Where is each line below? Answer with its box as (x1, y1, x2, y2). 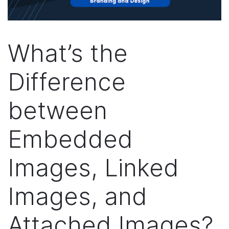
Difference (8, 66, 126, 96)
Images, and (8, 181, 147, 211)
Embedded (8, 124, 133, 153)
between (8, 95, 107, 125)
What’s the (8, 38, 128, 67)
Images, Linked (8, 152, 179, 182)
